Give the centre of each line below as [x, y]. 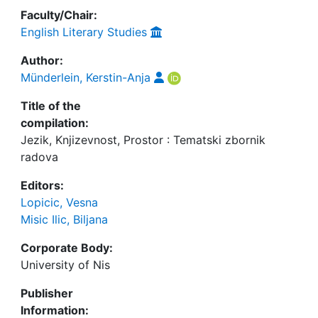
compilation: [55, 123]
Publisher [47, 293]
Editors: [42, 185]
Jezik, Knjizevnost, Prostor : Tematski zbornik [143, 140]
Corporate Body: [67, 248]
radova [39, 157]
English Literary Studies [84, 32]
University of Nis [65, 265]
